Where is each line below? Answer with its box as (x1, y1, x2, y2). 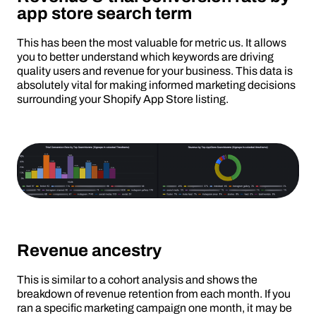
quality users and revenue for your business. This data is (17, 65, 293, 78)
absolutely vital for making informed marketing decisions (17, 79, 296, 92)
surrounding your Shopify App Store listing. (17, 93, 229, 106)
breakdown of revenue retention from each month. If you (17, 287, 291, 300)
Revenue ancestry (17, 241, 162, 260)
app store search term (17, 4, 192, 23)
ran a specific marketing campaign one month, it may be (17, 301, 292, 314)
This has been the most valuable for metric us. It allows (17, 37, 286, 49)
